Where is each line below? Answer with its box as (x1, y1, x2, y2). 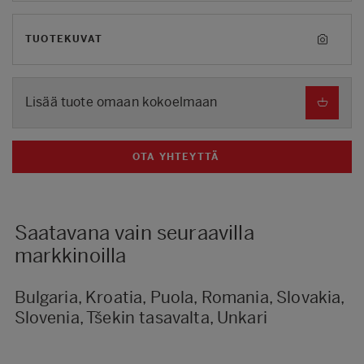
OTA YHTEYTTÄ (132, 150, 220, 162)
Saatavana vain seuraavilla (14, 220, 254, 245)
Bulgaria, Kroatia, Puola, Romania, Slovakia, (14, 287, 344, 307)
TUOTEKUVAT (25, 33, 102, 45)
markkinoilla (14, 243, 127, 267)
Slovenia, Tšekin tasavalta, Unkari (14, 307, 267, 327)
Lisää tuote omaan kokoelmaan (25, 94, 218, 110)
